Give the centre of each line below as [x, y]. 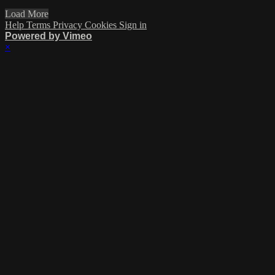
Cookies [102, 25]
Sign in [133, 25]
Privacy [69, 25]
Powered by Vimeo [48, 36]
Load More [27, 14]
